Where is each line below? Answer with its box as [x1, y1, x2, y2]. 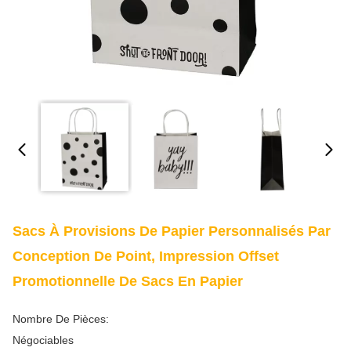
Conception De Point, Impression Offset [13, 248, 279, 264]
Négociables [13, 334, 74, 346]
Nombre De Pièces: [13, 313, 109, 325]
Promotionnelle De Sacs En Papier [13, 273, 243, 289]
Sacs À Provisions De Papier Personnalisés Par [13, 223, 331, 239]
